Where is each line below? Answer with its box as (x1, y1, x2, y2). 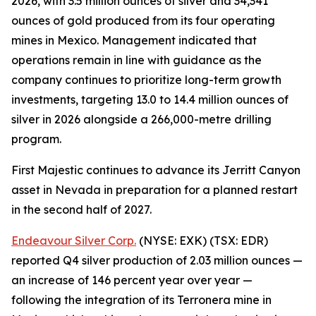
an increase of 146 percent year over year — (11, 273, 253, 287)
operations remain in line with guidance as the (11, 53, 262, 67)
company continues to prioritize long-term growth (11, 73, 281, 87)
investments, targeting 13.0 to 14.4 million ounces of (11, 92, 288, 107)
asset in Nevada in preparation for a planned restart (11, 183, 298, 197)
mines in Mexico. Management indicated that (11, 33, 257, 47)
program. (11, 132, 61, 146)
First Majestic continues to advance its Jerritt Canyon (11, 163, 300, 177)
